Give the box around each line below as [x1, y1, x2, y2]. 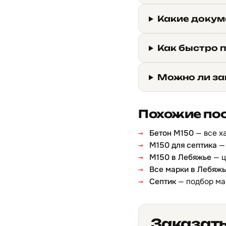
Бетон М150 [149, 128, 194, 138]
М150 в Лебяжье [149, 152, 211, 162]
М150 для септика [149, 140, 217, 150]
